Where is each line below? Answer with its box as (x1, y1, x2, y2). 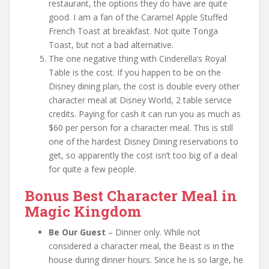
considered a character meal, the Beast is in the (49, 240, 234, 252)
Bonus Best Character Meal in (25, 186, 237, 205)
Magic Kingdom (25, 201, 141, 221)
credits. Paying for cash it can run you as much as (49, 107, 241, 119)
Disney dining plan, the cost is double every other (49, 80, 240, 92)
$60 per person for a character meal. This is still (49, 121, 233, 133)
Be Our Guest (49, 226, 106, 238)
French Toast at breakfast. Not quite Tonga (49, 25, 218, 37)
